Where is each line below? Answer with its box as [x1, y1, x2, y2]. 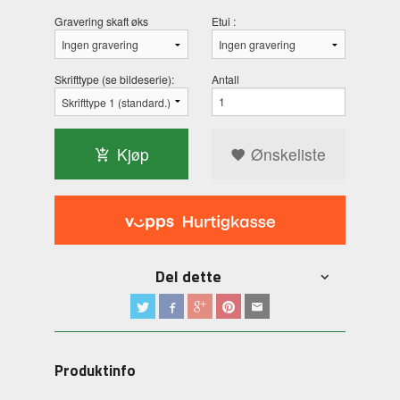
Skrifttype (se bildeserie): [54, 71, 175, 87]
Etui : [212, 13, 237, 29]
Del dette [155, 264, 222, 289]
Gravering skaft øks [54, 13, 149, 29]
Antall [212, 71, 240, 87]
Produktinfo [54, 359, 137, 382]
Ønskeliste [246, 142, 327, 165]
